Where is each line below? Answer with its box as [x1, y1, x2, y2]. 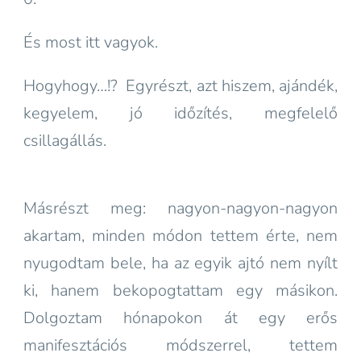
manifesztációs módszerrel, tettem [23, 334, 338, 356]
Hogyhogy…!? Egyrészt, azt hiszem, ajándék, [23, 75, 338, 97]
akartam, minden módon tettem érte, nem [23, 225, 338, 247]
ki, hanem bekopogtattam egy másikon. [23, 280, 338, 301]
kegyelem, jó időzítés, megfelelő [23, 102, 338, 124]
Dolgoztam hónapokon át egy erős [23, 307, 338, 329]
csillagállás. [23, 130, 110, 151]
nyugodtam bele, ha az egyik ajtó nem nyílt [23, 252, 338, 274]
